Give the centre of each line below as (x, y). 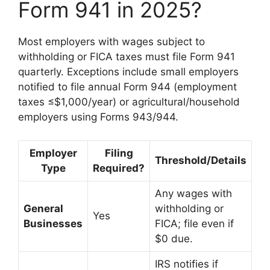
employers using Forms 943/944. (98, 117)
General (43, 208)
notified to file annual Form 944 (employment (127, 87)
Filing (119, 153)
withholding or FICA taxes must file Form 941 (127, 57)
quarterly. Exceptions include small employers (128, 72)
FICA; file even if (194, 223)
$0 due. (174, 238)
